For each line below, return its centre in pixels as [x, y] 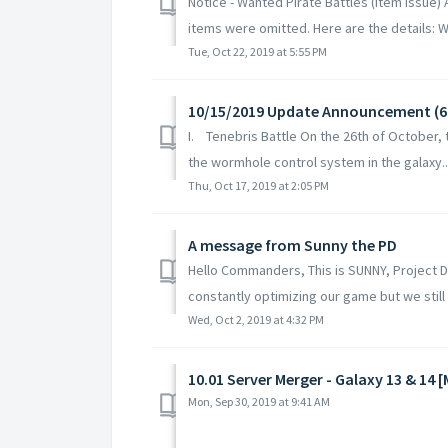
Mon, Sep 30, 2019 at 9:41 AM [259, 401]
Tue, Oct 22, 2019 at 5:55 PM [257, 51]
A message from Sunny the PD [292, 244]
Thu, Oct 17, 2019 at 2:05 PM [258, 185]
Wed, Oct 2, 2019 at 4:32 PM [256, 319]
